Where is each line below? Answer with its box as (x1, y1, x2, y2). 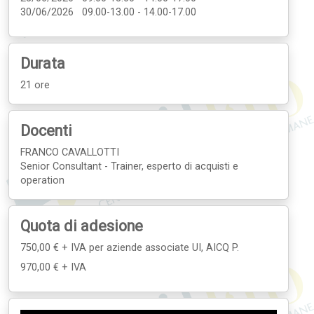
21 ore (20, 79, 50, 91)
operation (20, 175, 64, 186)
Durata (20, 55, 65, 72)
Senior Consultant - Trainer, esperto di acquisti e (20, 161, 238, 172)
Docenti (20, 122, 72, 139)
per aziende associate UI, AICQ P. (89, 242, 239, 254)
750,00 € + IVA (20, 242, 89, 254)
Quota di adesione (20, 217, 143, 235)
